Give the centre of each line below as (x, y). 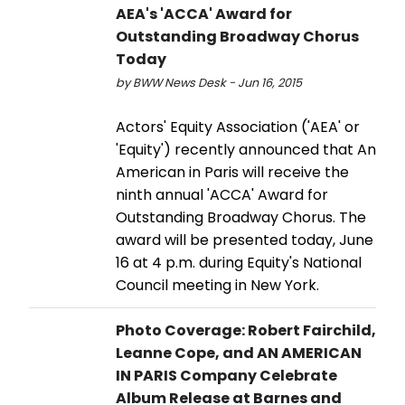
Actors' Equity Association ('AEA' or (238, 127)
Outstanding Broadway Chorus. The (241, 217)
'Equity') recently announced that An (246, 149)
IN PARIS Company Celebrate (226, 375)
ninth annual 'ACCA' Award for (222, 194)
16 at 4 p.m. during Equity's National (239, 262)
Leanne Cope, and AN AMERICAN (239, 353)
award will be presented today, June (245, 240)
